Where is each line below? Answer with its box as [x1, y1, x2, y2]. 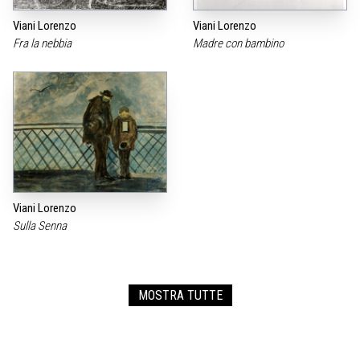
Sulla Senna [13, 218, 69, 233]
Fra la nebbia [13, 35, 74, 51]
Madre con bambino [193, 35, 286, 51]
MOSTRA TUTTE [137, 287, 223, 303]
